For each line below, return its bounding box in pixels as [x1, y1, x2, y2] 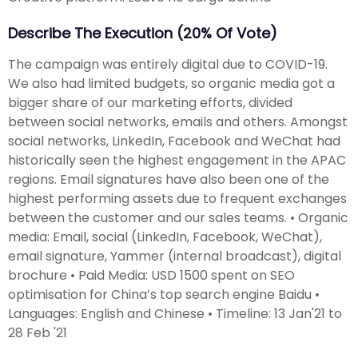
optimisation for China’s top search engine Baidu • [8, 284, 320, 304]
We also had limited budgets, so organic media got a [8, 74, 335, 93]
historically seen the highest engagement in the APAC [8, 150, 346, 169]
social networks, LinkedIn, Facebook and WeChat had [8, 131, 340, 150]
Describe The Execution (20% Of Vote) [8, 23, 277, 44]
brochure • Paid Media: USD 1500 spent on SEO [8, 265, 295, 284]
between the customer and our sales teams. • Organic [8, 208, 348, 227]
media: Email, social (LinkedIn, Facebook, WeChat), [8, 227, 322, 246]
